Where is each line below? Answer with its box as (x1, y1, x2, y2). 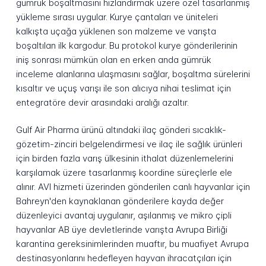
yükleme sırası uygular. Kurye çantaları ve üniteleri (15, 11, 218, 23)
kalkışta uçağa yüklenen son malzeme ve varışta (15, 25, 216, 37)
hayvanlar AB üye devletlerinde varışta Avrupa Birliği (15, 224, 227, 236)
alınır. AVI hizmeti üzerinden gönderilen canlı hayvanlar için (15, 181, 250, 193)
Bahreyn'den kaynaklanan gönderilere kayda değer (15, 195, 224, 207)
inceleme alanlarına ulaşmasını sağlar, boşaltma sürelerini (15, 68, 250, 80)
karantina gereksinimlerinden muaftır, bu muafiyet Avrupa (15, 238, 249, 250)
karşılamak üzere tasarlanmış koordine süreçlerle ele (15, 167, 232, 179)
